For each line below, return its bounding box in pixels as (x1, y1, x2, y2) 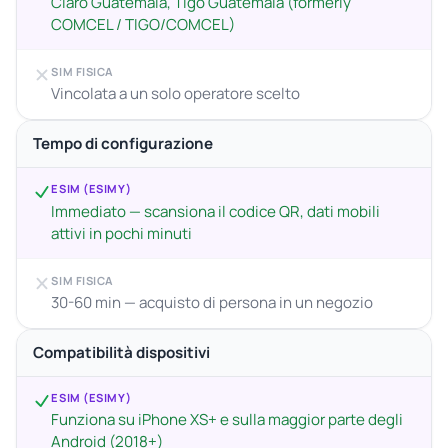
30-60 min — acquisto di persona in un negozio (51, 291, 374, 313)
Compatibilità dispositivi (33, 341, 210, 363)
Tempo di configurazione (33, 132, 213, 154)
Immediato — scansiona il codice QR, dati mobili (51, 200, 381, 222)
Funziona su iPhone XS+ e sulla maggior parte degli (51, 409, 404, 431)
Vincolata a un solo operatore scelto (51, 83, 301, 105)
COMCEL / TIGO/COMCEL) (51, 13, 236, 35)
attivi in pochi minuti (51, 222, 193, 244)
